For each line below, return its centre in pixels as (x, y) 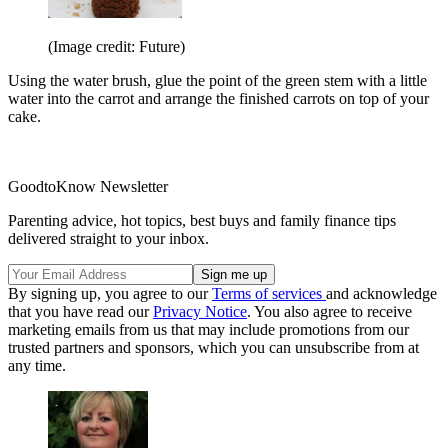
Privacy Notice (200, 312)
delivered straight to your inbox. (108, 239)
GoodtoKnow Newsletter (88, 187)
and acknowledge (381, 294)
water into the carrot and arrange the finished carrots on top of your (218, 99)
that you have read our (80, 312)
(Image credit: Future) (116, 47)
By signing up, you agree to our (110, 294)
